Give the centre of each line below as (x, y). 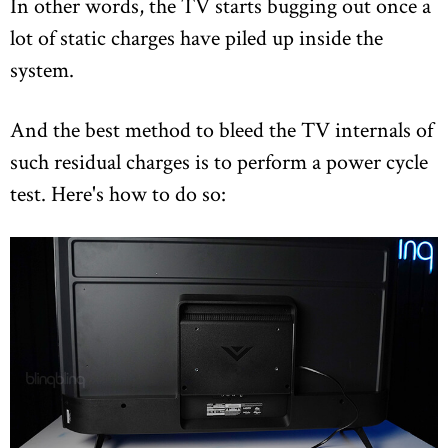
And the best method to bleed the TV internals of (221, 129)
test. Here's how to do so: (118, 193)
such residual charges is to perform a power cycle (219, 161)
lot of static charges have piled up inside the (196, 37)
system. (42, 69)
